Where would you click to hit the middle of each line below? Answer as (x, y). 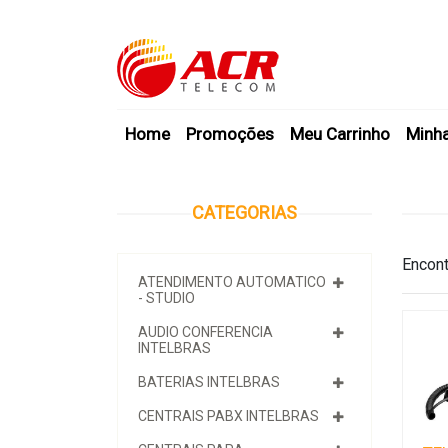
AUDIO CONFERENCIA (205, 332)
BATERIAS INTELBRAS (209, 382)
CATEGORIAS (244, 212)
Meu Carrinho (340, 134)
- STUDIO (166, 298)
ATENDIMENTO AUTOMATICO (232, 282)
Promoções (230, 134)
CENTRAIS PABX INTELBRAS (228, 416)
